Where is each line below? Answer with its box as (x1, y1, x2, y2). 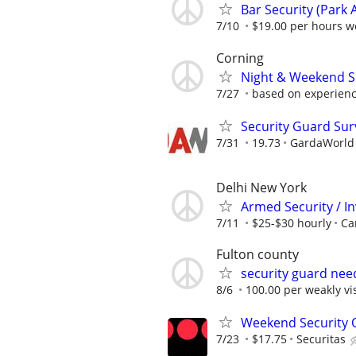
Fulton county (216, 246, 299, 264)
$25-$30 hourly (252, 215, 331, 230)
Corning (216, 48, 264, 67)
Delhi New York (216, 178, 307, 196)
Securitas (296, 331, 346, 347)
